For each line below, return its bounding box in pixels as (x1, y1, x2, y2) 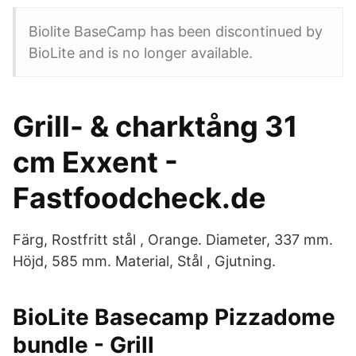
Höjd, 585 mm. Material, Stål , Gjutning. (13, 253, 276, 269)
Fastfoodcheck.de (13, 180, 266, 215)
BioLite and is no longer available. (29, 44, 253, 61)
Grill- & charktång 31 (13, 109, 298, 144)
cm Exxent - (13, 145, 178, 180)
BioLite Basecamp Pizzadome (13, 304, 335, 331)
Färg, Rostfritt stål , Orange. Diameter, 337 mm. (13, 231, 333, 248)
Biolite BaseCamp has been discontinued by (29, 23, 323, 40)
